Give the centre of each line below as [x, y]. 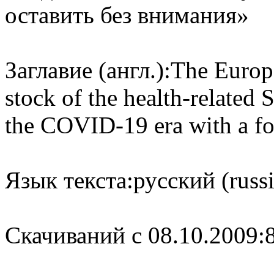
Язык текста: [69, 180]
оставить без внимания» [127, 15]
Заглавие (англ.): [88, 70]
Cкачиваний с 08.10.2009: [135, 235]
